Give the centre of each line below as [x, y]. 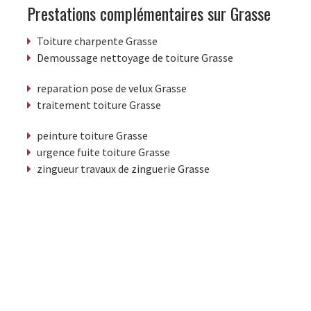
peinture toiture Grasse [92, 135]
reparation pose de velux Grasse [112, 88]
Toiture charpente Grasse [97, 41]
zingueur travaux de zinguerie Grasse [123, 168]
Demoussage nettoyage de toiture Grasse [135, 57]
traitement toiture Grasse [99, 104]
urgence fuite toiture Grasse [103, 152]
